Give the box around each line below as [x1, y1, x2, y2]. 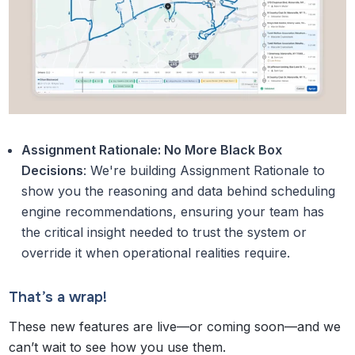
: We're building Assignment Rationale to [83, 162, 326, 178]
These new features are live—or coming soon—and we [9, 318, 342, 334]
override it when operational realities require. [21, 244, 295, 261]
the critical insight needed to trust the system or [21, 223, 307, 240]
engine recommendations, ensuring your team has [21, 203, 325, 219]
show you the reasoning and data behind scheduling [21, 182, 336, 199]
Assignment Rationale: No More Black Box [21, 141, 283, 158]
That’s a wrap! [9, 288, 108, 306]
